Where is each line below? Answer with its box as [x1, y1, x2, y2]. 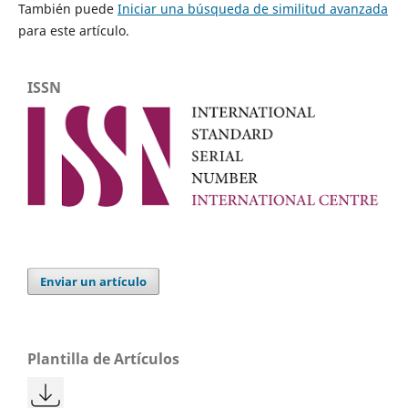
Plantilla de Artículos [27, 349, 179, 370]
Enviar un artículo [40, 273, 148, 291]
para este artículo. [17, 22, 129, 40]
